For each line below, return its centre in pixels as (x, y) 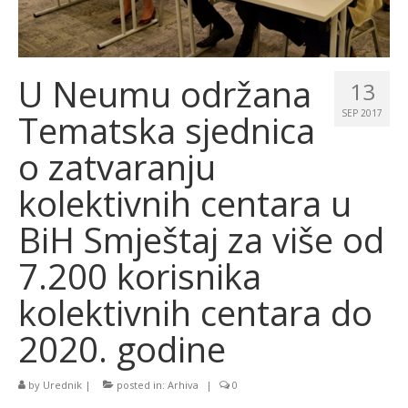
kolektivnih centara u (185, 203)
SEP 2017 (362, 112)
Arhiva (183, 384)
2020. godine (122, 348)
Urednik (62, 384)
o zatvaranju (117, 166)
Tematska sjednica (167, 130)
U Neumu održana (165, 93)
